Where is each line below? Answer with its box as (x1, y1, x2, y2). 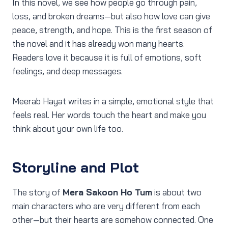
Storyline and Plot (12, 158, 139, 177)
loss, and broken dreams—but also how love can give (12, 11, 210, 22)
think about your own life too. (12, 123, 123, 134)
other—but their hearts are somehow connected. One (12, 214, 213, 225)
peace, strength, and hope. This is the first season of (12, 24, 212, 36)
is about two (152, 187, 202, 198)
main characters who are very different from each (12, 201, 200, 212)
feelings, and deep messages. (12, 66, 123, 77)
